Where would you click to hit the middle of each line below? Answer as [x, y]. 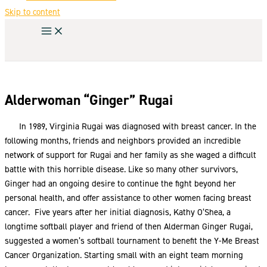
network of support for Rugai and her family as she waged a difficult [131, 155]
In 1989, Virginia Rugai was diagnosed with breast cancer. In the [131, 126]
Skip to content [32, 12]
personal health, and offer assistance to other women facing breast [128, 198]
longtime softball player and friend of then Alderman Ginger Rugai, [129, 226]
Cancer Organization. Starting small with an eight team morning [124, 255]
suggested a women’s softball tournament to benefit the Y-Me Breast [132, 240]
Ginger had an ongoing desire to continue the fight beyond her [120, 183]
